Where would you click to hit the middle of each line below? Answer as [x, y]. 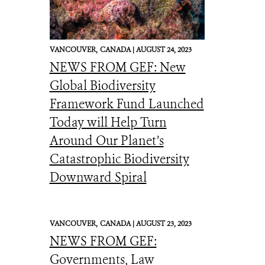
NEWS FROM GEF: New [117, 67]
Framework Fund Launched [127, 104]
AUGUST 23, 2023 [164, 224]
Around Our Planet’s [106, 141]
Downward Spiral [98, 177]
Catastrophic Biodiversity [119, 159]
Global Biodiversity [102, 86]
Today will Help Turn [108, 122]
